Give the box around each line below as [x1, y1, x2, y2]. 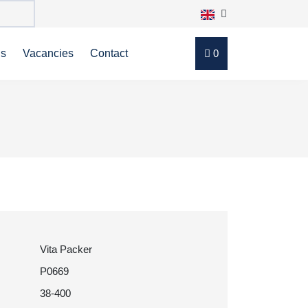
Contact [90, 47, 128, 59]
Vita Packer [40, 243, 92, 255]
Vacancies [23, 47, 74, 59]
